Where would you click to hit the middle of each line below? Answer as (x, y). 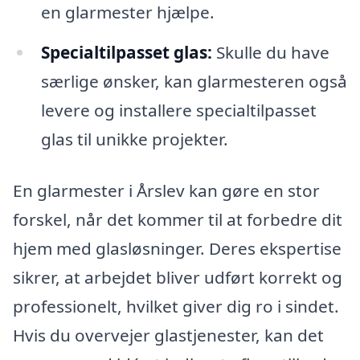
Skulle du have (270, 52)
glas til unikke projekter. (134, 139)
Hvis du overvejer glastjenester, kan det (168, 335)
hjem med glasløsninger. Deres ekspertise (177, 248)
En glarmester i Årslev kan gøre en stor (166, 190)
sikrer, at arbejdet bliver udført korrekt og (178, 277)
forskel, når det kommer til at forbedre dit (178, 219)
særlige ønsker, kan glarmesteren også (194, 81)
